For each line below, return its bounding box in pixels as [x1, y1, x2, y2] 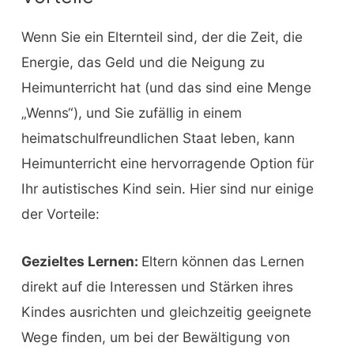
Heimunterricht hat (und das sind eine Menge [21, 79, 311, 96]
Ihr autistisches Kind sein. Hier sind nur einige [21, 180, 314, 198]
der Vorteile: [21, 205, 100, 223]
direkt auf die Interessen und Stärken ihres [21, 278, 293, 296]
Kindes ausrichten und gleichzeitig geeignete [21, 303, 311, 321]
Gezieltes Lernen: [21, 253, 141, 270]
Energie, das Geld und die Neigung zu [21, 54, 265, 71]
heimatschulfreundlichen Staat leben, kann [21, 130, 295, 147]
